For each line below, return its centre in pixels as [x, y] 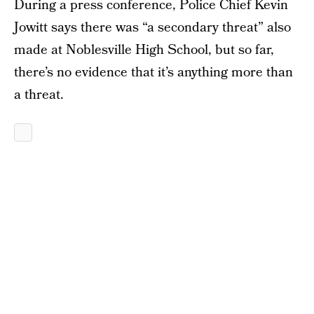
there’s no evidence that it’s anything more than [153, 73]
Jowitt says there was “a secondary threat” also [152, 28]
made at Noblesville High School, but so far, [144, 50]
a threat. [39, 95]
